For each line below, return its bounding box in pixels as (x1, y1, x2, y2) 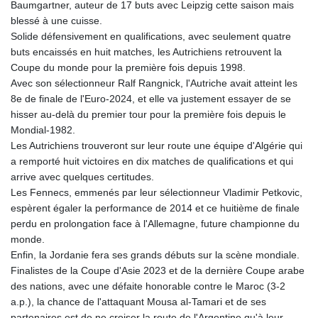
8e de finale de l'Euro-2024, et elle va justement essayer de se (11, 93, 291, 105)
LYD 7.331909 (146, 236, 207, 248)
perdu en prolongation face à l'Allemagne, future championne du (11, 218, 300, 230)
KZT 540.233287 (146, 95, 221, 107)
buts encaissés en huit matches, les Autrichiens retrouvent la (11, 46, 282, 58)
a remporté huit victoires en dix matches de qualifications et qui (11, 155, 293, 168)
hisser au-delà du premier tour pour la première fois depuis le (11, 109, 286, 121)
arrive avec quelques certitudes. (11, 171, 154, 183)
